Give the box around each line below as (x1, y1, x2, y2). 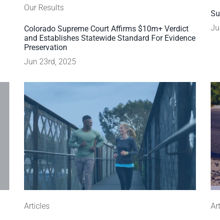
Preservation (24, 43, 67, 52)
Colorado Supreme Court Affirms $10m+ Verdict (24, 24, 189, 33)
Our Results (24, 3, 64, 12)
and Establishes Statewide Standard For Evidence (24, 33, 195, 43)
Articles (24, 201, 50, 211)
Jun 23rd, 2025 (24, 57, 76, 66)
